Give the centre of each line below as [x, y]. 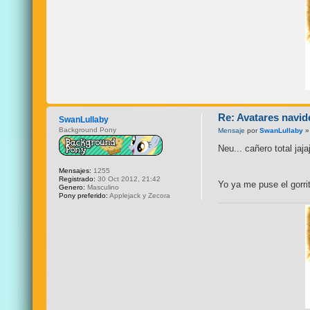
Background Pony [88, 129]
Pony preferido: [84, 195]
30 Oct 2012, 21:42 [128, 179]
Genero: [72, 187]
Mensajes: [75, 170]
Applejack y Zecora [139, 195]
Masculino [102, 187]
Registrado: [77, 179]
